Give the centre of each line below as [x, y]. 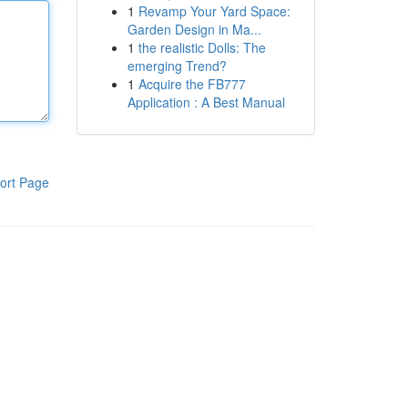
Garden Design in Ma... [194, 29]
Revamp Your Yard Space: [214, 11]
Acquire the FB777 [192, 84]
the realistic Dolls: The [202, 47]
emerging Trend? [177, 66]
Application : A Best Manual [206, 102]
